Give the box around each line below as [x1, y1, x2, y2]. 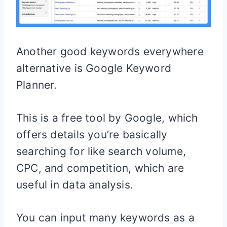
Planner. [16, 79, 57, 92]
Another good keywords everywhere [16, 45, 204, 58]
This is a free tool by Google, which [16, 111, 198, 125]
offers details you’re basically [16, 128, 168, 141]
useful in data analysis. [16, 178, 134, 192]
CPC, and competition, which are [16, 162, 184, 175]
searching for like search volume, [16, 145, 186, 158]
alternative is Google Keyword [16, 62, 172, 75]
